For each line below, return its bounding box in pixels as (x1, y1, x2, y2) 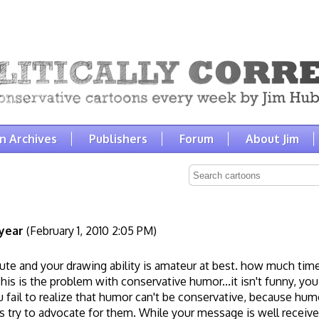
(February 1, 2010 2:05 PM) (23, 223, 157, 238)
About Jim (245, 131, 299, 146)
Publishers (88, 131, 147, 146)
